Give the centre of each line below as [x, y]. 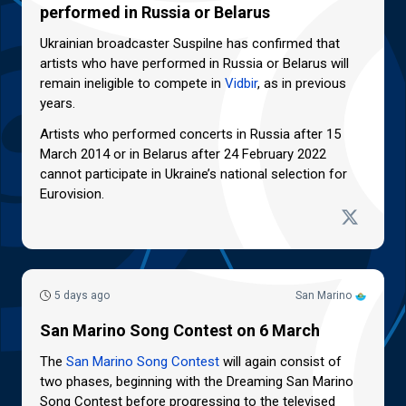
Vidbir [241, 83]
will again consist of [280, 362]
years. [58, 103]
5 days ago [82, 296]
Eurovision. [72, 193]
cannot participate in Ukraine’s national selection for [193, 174]
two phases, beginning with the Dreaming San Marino [197, 382]
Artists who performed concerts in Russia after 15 [190, 134]
